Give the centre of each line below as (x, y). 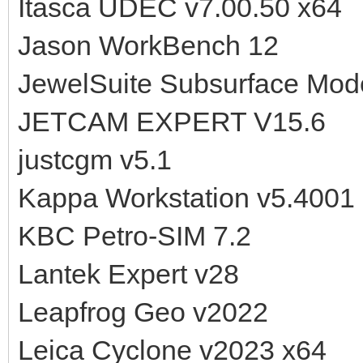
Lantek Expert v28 (128, 273)
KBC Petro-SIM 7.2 (135, 235)
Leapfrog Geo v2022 (143, 312)
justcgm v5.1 (95, 159)
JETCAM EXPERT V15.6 (172, 121)
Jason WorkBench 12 (148, 45)
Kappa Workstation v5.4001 (186, 197)
